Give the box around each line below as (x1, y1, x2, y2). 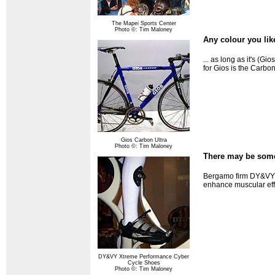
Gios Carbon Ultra (120, 137, 167, 144)
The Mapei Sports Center (111, 20, 176, 27)
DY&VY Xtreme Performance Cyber (98, 254, 189, 260)
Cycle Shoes (127, 260, 160, 266)
